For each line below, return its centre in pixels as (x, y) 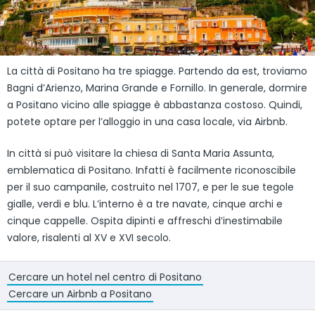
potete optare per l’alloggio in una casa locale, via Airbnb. (147, 122)
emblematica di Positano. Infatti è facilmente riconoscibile (152, 171)
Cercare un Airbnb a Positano (80, 294)
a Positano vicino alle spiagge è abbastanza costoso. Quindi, (155, 105)
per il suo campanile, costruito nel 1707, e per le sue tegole (150, 187)
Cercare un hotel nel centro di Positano (105, 277)
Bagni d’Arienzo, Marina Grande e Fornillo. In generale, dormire (157, 88)
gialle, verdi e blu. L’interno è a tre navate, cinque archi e (145, 204)
